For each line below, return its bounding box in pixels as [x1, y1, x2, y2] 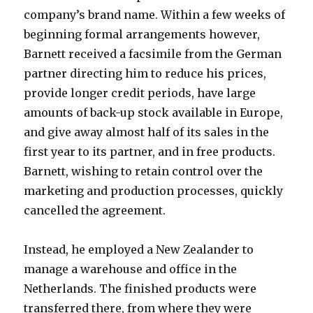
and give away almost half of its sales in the [24, 125, 270, 139]
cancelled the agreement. [24, 203, 166, 217]
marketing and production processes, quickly [24, 184, 284, 198]
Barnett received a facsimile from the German [24, 47, 282, 61]
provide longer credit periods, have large [24, 86, 256, 100]
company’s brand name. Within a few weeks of [24, 8, 286, 22]
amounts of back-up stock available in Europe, [24, 105, 284, 119]
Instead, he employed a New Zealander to [24, 242, 254, 256]
